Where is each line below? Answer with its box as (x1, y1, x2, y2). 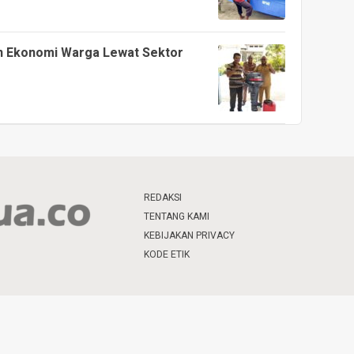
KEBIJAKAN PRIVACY (144, 228, 235, 243)
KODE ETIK (144, 247, 190, 262)
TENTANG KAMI (144, 209, 209, 224)
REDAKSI (144, 190, 182, 205)
